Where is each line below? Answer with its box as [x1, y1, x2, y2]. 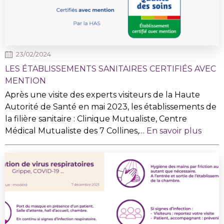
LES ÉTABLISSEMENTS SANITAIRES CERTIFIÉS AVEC [5, 63, 216, 73]
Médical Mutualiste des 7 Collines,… [5, 125, 146, 135]
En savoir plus [146, 125, 201, 135]
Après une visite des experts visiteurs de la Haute [5, 89, 200, 99]
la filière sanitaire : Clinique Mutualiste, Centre [5, 113, 187, 123]
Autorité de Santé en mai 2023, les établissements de [5, 101, 216, 111]
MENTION [5, 75, 46, 85]
